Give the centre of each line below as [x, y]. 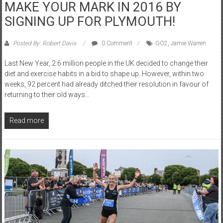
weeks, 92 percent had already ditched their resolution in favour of [106, 84]
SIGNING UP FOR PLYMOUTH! [90, 21]
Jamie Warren [188, 43]
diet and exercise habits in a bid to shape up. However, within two [104, 73]
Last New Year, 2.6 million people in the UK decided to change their [106, 63]
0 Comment [116, 43]
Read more [26, 120]
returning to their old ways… [47, 94]
